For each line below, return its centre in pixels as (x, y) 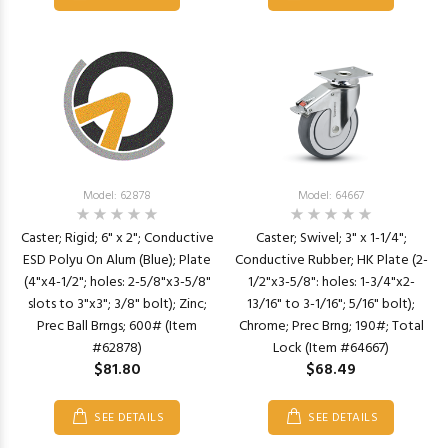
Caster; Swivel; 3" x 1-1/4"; (331, 238)
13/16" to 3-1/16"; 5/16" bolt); (331, 304)
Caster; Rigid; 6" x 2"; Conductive (117, 238)
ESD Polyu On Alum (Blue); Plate (117, 260)
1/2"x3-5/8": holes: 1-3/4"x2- (331, 282)
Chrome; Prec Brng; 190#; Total (331, 326)
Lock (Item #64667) (331, 348)
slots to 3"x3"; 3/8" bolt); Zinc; (117, 304)
